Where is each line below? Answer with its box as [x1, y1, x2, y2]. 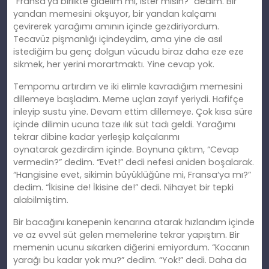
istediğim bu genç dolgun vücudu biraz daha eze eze [13, 46, 244, 58]
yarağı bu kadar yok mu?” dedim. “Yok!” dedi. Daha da [13, 254, 247, 267]
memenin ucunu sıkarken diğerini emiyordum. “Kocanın [13, 241, 250, 254]
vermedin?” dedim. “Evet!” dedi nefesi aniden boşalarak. [13, 156, 254, 169]
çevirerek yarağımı [13, 20, 95, 33]
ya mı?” [219, 169, 251, 181]
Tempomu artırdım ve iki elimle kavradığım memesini [13, 80, 243, 93]
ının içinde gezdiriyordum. [110, 20, 219, 33]
